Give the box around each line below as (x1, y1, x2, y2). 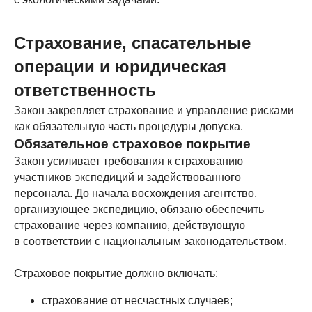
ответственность (14, 81, 156, 100)
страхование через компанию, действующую (14, 219, 245, 231)
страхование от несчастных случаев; (42, 295, 233, 306)
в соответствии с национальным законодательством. (14, 235, 287, 247)
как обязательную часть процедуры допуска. (14, 120, 243, 132)
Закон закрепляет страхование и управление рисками (14, 104, 294, 116)
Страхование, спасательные (14, 33, 251, 52)
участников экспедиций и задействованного (14, 171, 241, 183)
